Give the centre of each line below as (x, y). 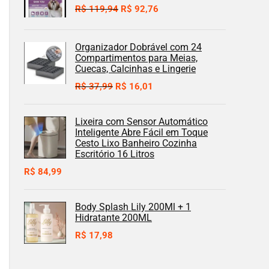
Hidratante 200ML (113, 217)
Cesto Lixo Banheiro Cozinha (136, 143)
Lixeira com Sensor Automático (141, 121)
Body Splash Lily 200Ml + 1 (133, 207)
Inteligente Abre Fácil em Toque (141, 132)
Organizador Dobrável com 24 (138, 47)
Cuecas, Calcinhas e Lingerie (135, 68)
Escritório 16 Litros (115, 154)
